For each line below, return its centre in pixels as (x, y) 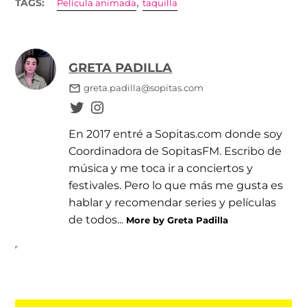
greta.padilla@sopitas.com (143, 88)
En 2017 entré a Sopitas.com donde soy (176, 134)
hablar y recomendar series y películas (173, 202)
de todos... (98, 220)
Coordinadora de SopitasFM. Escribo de (175, 151)
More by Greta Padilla (177, 220)
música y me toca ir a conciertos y (161, 168)
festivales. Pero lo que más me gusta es (176, 185)
